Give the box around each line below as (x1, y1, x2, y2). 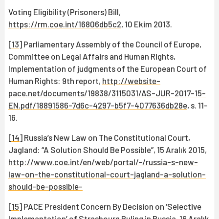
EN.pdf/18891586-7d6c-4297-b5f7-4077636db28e (8, 100, 187, 110)
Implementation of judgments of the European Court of (8, 64, 207, 74)
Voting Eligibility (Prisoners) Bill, (8, 7, 121, 17)
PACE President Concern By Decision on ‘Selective (22, 201, 201, 212)
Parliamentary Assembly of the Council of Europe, (22, 39, 201, 49)
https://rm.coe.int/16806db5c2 (8, 19, 121, 29)
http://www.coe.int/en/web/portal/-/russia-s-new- (8, 157, 198, 167)
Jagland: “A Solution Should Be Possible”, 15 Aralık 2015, (8, 145, 207, 155)
